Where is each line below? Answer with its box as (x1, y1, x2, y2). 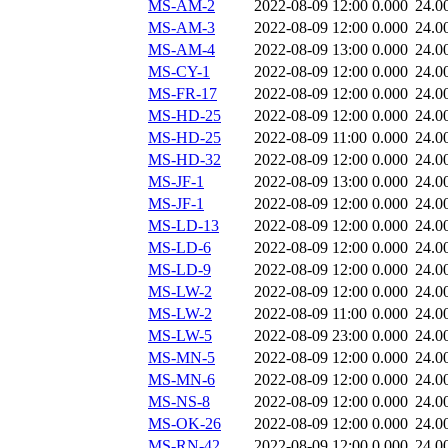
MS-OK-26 (148, 415, 221, 433)
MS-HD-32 (148, 151, 221, 169)
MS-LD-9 (148, 261, 211, 279)
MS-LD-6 (148, 239, 211, 257)
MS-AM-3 (148, 19, 215, 37)
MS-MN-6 (148, 371, 215, 389)
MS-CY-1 (148, 63, 210, 81)
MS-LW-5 (148, 327, 212, 345)
